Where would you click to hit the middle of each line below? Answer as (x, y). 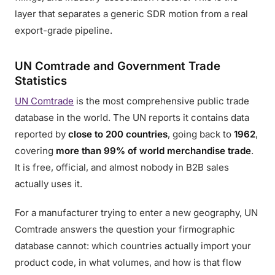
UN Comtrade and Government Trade (118, 66)
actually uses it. (48, 184)
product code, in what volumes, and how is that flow (128, 262)
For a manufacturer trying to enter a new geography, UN (136, 213)
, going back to (201, 134)
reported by (41, 134)
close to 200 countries (118, 134)
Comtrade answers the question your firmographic (125, 229)
